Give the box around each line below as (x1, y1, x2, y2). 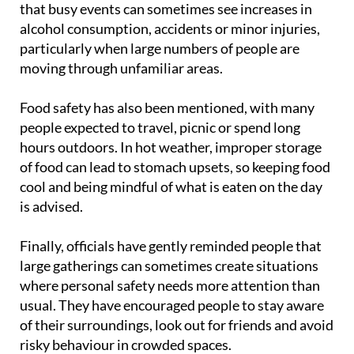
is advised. (20, 197, 83, 215)
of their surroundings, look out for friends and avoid (20, 315, 333, 333)
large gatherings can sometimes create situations (20, 256, 318, 274)
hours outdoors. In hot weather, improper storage (20, 137, 322, 156)
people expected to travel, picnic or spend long (20, 118, 300, 136)
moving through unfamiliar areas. (20, 58, 223, 77)
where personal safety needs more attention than (20, 276, 320, 294)
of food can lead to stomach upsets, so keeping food (20, 157, 330, 175)
